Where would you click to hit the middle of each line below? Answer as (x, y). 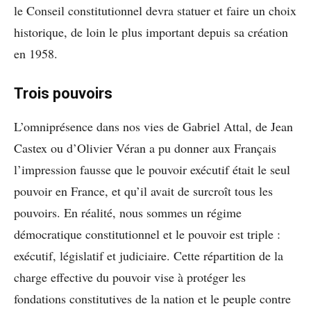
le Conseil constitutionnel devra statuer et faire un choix (155, 10)
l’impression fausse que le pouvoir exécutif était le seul (152, 169)
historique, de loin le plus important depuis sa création (151, 32)
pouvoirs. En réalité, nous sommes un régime (128, 212)
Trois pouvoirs (63, 93)
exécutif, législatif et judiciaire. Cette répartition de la (149, 255)
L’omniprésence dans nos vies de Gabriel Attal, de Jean (153, 126)
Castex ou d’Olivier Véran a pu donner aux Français (145, 148)
